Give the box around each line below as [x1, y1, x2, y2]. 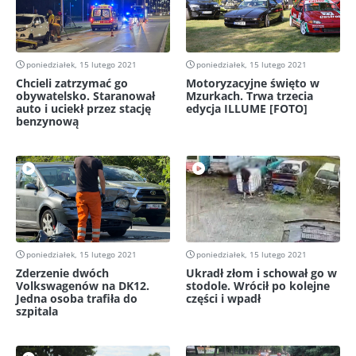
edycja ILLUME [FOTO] [186, 100, 308, 116]
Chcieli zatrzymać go [16, 75, 128, 91]
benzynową [16, 113, 79, 129]
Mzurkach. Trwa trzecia [186, 87, 313, 103]
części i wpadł [186, 291, 261, 307]
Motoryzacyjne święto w [186, 75, 319, 91]
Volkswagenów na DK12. [16, 278, 149, 294]
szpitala [16, 304, 58, 319]
